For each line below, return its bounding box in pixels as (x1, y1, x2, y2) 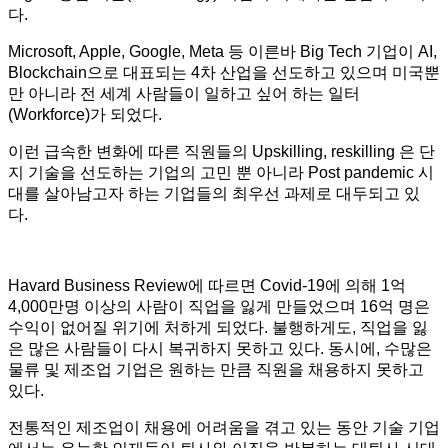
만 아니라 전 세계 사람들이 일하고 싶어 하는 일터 (8, 84, 360, 102)
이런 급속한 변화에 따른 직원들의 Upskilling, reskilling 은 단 (8, 142, 435, 160)
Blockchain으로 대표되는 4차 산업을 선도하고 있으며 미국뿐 (8, 63, 440, 81)
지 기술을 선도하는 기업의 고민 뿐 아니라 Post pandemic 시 (8, 163, 434, 181)
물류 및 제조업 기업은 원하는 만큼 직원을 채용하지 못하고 (8, 360, 424, 378)
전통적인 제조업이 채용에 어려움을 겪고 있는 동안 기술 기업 (8, 418, 440, 436)
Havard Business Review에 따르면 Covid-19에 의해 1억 (8, 276, 406, 294)
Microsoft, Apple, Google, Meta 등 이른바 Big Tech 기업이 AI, (8, 42, 437, 60)
